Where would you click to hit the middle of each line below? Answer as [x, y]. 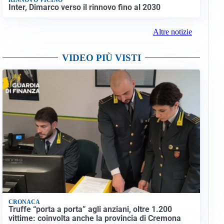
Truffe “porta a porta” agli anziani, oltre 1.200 [90, 209]
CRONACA [24, 202]
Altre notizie [172, 32]
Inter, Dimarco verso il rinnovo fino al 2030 [84, 7]
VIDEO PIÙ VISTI [101, 58]
